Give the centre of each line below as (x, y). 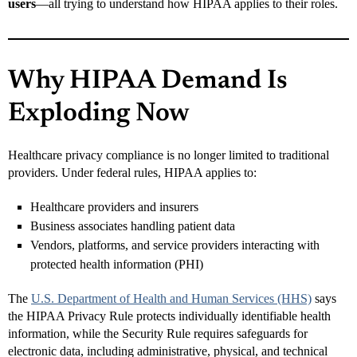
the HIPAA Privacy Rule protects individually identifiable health (169, 316)
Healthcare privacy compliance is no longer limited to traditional (169, 155)
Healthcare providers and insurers (114, 206)
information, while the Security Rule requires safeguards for (158, 333)
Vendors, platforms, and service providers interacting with (175, 245)
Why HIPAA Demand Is (148, 81)
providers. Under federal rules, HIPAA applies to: (132, 172)
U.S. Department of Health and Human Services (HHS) (171, 298)
